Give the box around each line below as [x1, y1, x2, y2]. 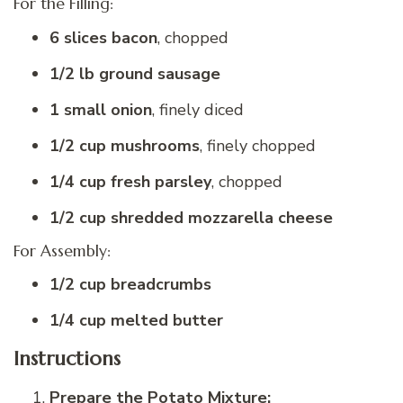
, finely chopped [200, 134, 316, 157]
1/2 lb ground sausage [49, 62, 220, 85]
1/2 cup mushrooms [49, 134, 200, 157]
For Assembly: [13, 240, 111, 261]
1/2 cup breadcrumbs [49, 273, 211, 296]
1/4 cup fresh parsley [49, 170, 211, 193]
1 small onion [49, 98, 152, 121]
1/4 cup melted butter [49, 309, 223, 332]
